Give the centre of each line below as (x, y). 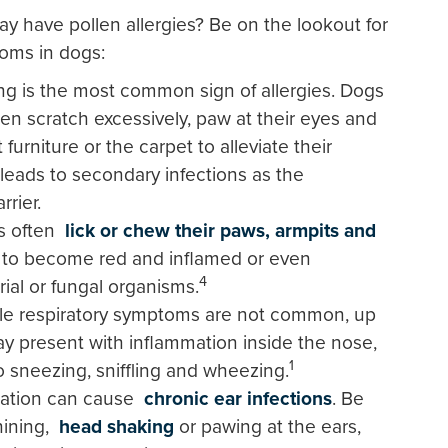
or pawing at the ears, (267, 426)
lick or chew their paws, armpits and (220, 230)
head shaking (116, 426)
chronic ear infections (238, 398)
